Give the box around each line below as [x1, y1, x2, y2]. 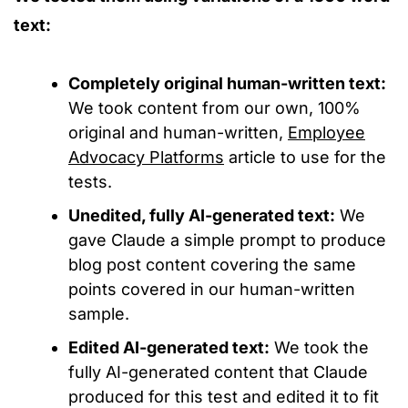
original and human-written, [68, 123, 288, 142]
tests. [68, 172, 117, 191]
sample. [68, 304, 134, 323]
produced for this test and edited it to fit [68, 387, 379, 406]
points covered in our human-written [68, 280, 355, 299]
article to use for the [224, 148, 386, 167]
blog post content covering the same [68, 255, 356, 274]
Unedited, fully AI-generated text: [68, 206, 335, 225]
